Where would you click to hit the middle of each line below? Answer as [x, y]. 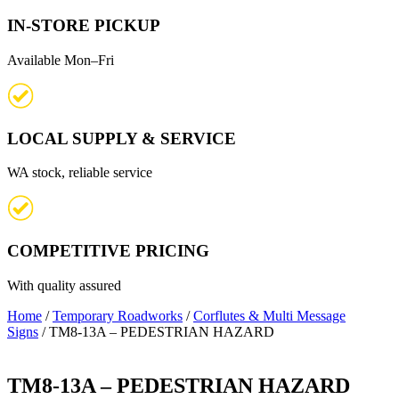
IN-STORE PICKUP [84, 26]
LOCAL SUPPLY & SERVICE [122, 138]
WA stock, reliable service [80, 173]
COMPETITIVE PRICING [108, 251]
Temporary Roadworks [118, 315]
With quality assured [64, 285]
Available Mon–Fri [61, 60]
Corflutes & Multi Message [269, 315]
